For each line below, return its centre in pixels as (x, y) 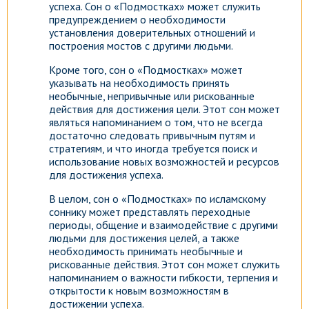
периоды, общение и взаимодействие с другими (163, 225)
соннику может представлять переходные (150, 212)
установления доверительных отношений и (152, 32)
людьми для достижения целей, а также (144, 238)
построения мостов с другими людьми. (141, 46)
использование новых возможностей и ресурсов (164, 161)
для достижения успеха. (106, 175)
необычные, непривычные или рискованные (152, 96)
